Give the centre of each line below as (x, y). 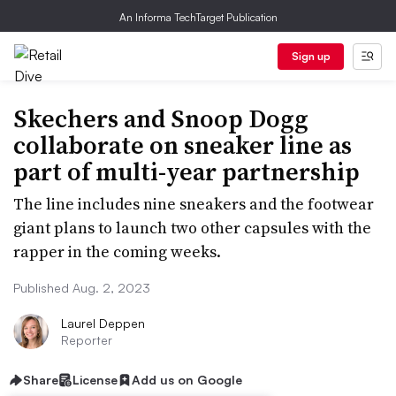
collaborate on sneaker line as (183, 145)
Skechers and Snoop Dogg (161, 118)
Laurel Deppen (103, 323)
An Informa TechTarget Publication (198, 17)
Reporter (87, 340)
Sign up (311, 56)
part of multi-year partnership (187, 171)
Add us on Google (187, 380)
